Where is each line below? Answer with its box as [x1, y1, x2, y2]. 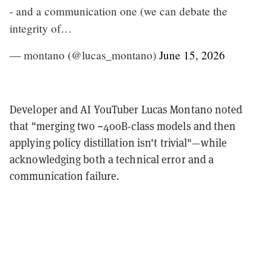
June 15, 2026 [159, 47, 225, 62]
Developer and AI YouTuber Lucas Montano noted [9, 102, 243, 116]
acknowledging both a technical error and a [9, 152, 214, 166]
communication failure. [9, 169, 120, 183]
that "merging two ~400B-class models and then [9, 119, 236, 133]
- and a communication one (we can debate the [9, 3, 227, 18]
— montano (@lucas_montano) [9, 47, 159, 62]
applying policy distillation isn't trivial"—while [9, 135, 227, 150]
